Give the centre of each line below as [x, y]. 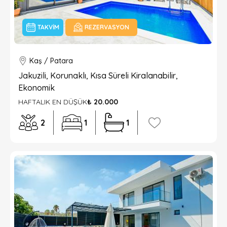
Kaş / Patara [51, 61]
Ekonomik [36, 88]
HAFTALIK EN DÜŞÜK [53, 102]
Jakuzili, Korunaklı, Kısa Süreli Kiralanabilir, [98, 75]
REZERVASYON [107, 27]
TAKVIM [48, 27]
